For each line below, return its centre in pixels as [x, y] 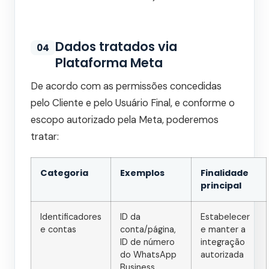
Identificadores [71, 217]
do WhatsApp [148, 255]
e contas [58, 230]
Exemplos [142, 173]
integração [223, 242]
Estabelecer [225, 217]
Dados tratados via [116, 47]
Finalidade [225, 173]
